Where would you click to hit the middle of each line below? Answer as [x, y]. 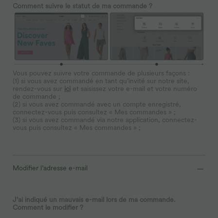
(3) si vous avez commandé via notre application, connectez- [105, 119]
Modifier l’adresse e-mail [50, 168]
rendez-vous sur [38, 88]
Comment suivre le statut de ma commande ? [82, 6]
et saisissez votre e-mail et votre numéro [135, 88]
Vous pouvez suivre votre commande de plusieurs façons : [101, 73]
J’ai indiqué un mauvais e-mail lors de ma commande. [94, 199]
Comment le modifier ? [48, 207]
